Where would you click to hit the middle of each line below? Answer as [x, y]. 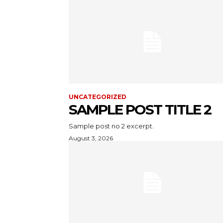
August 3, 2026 [91, 138]
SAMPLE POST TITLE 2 [140, 109]
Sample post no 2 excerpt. [111, 126]
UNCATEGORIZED [98, 97]
